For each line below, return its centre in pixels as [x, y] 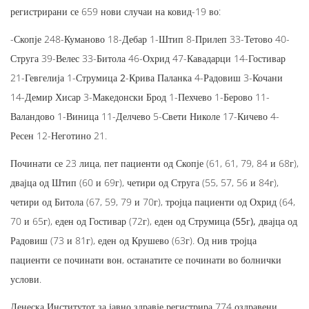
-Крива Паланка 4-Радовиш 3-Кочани [204, 77]
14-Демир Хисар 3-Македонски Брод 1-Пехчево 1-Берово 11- [140, 97]
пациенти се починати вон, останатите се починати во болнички [146, 259]
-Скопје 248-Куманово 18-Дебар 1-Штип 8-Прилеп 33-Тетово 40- [150, 39]
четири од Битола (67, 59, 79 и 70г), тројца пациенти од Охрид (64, [153, 201]
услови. [26, 279]
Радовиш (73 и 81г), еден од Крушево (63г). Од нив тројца [133, 240]
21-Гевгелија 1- [43, 77]
